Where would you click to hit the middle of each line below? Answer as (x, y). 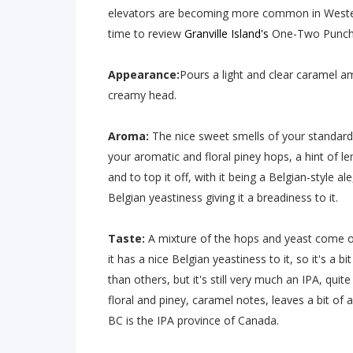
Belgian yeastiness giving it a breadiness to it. (223, 197)
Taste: (126, 238)
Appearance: (144, 74)
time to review (145, 33)
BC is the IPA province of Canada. (193, 320)
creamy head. (142, 95)
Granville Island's (227, 33)
